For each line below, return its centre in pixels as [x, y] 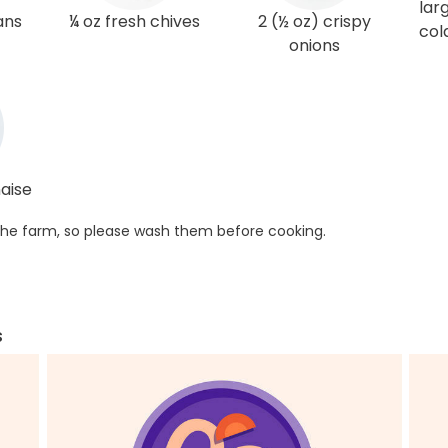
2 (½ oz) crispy [314, 21]
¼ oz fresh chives [134, 21]
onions [314, 45]
